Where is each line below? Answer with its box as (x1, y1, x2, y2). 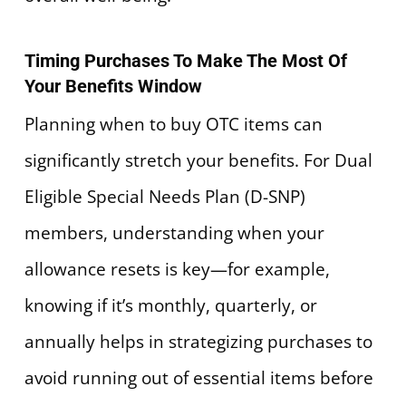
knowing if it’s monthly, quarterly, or (24, 294, 317, 318)
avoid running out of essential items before (24, 366, 373, 391)
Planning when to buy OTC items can (24, 112, 323, 137)
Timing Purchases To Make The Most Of (24, 50, 347, 72)
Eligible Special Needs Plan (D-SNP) (24, 185, 305, 209)
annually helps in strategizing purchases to (24, 330, 372, 354)
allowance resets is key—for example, (24, 257, 330, 282)
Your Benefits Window (24, 75, 202, 98)
